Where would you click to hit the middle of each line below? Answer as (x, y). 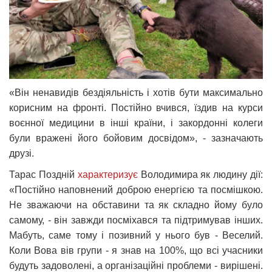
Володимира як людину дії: (200, 174)
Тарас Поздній (43, 174)
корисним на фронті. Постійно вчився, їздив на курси (136, 107)
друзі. (23, 153)
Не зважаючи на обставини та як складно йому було (136, 205)
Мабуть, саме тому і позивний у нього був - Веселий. (136, 235)
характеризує (107, 174)
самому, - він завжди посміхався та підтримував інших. (136, 220)
